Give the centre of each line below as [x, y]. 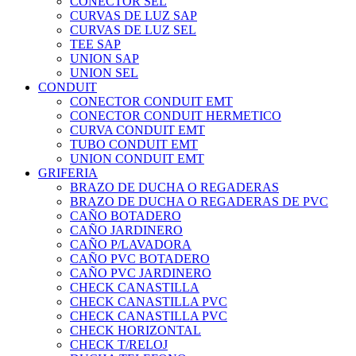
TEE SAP [95, 44]
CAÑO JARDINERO [126, 230]
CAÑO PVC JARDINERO [141, 273]
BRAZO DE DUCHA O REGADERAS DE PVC [199, 202]
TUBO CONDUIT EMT [134, 145]
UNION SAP [104, 59]
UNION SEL [104, 73]
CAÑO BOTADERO [126, 216]
